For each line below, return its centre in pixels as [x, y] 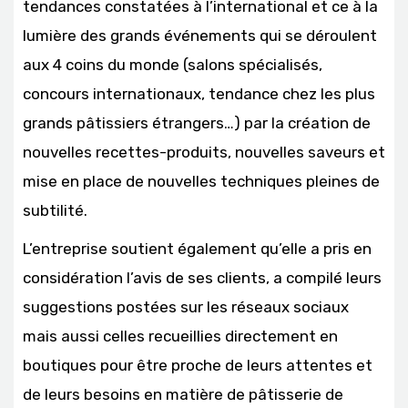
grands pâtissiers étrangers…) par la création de [197, 123]
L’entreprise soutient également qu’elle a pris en [197, 249]
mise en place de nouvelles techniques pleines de [201, 182]
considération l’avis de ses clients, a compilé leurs [202, 278]
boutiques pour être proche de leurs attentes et [198, 366]
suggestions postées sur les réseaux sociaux [186, 307]
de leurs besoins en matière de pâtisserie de [183, 395]
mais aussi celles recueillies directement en [180, 337]
